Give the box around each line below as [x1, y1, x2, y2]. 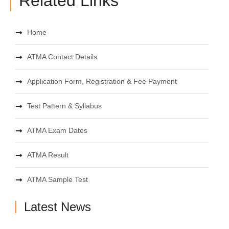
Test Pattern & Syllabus [27, 102, 102, 110]
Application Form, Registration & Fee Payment [27, 77, 177, 86]
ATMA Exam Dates [27, 126, 87, 135]
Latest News [24, 200, 91, 214]
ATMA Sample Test [27, 175, 88, 184]
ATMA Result [27, 151, 68, 159]
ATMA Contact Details [27, 53, 97, 61]
